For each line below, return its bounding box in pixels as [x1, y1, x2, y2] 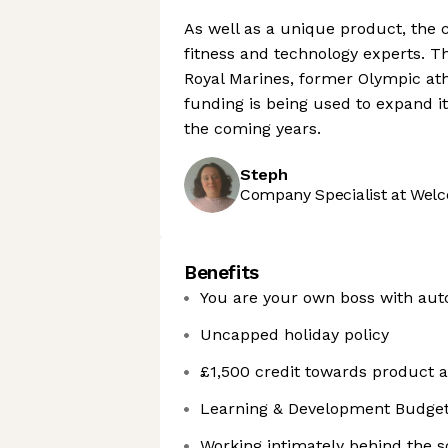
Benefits [184, 261, 259, 284]
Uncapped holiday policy [200, 325, 389, 344]
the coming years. [184, 119, 321, 138]
